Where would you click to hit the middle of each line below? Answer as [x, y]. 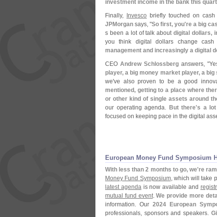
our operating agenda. [137, 108]
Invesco [137, 15]
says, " [143, 24]
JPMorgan [119, 24]
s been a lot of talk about [139, 33]
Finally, [116, 15]
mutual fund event [129, 196]
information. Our [129, 204]
